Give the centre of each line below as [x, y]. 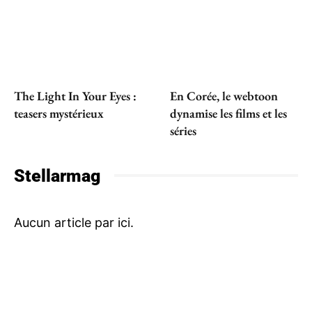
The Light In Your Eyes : [75, 95]
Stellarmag [57, 175]
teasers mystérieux [59, 113]
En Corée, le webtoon [224, 95]
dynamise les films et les [228, 113]
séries [183, 130]
